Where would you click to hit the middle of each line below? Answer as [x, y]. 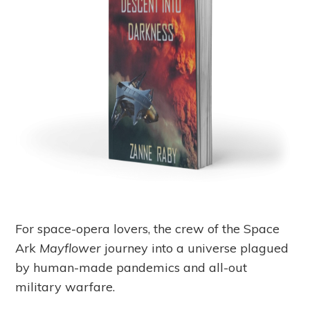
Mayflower [72, 248]
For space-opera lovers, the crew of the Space [148, 229]
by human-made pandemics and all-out [131, 268]
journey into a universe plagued [197, 248]
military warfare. [65, 287]
